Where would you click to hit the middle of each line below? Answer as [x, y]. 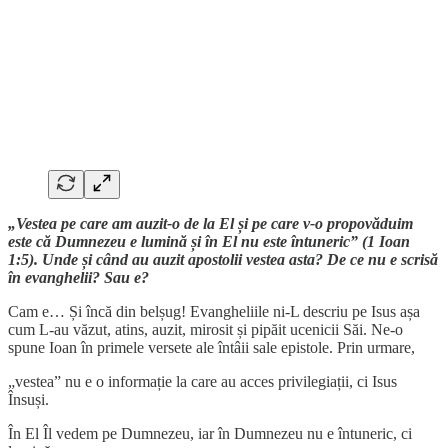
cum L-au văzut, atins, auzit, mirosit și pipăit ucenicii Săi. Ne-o [205, 329]
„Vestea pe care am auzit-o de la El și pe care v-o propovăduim [210, 223]
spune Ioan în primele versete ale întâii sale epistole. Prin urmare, [211, 347]
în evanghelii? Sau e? [78, 277]
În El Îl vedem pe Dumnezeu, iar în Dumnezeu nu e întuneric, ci [210, 433]
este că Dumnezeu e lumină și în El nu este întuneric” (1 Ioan [209, 241]
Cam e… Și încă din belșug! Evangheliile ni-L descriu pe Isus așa [214, 311]
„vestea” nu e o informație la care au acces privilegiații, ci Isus [202, 381]
